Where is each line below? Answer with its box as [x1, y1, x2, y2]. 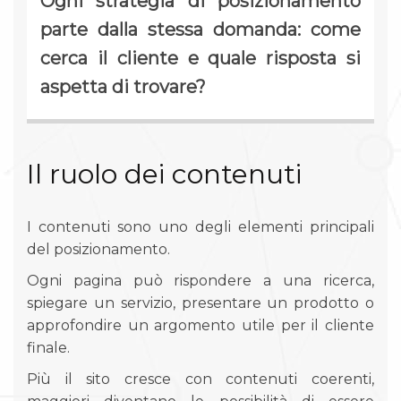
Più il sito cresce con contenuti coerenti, [27, 370, 374, 388]
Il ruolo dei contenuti [27, 157, 302, 191]
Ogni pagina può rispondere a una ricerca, [27, 271, 374, 289]
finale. [27, 338, 70, 356]
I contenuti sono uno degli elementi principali [27, 218, 374, 235]
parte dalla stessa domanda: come [40, 18, 361, 40]
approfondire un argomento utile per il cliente [27, 316, 374, 334]
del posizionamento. [27, 240, 170, 258]
